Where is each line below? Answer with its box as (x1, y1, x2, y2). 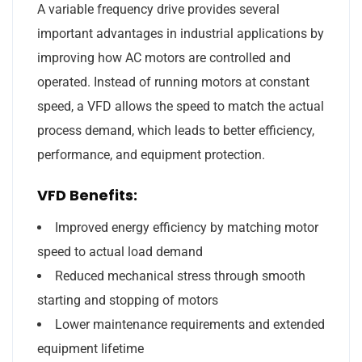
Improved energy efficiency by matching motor (55, 219, 318, 235)
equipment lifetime (37, 340, 144, 356)
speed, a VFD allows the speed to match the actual (37, 98, 324, 114)
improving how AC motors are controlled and (37, 49, 291, 65)
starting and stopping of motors (37, 292, 218, 308)
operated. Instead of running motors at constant (37, 74, 309, 90)
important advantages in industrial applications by (37, 25, 324, 41)
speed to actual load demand (37, 243, 203, 259)
